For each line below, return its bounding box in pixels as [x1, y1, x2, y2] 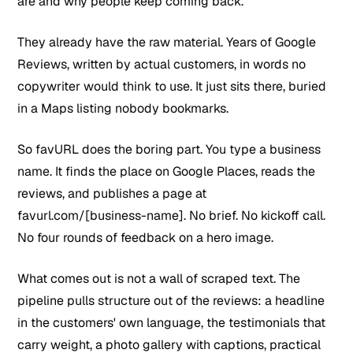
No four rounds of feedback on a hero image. [17, 229, 274, 246]
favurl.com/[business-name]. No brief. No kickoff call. [17, 206, 326, 224]
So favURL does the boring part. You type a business [17, 140, 321, 158]
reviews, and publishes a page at [17, 184, 207, 202]
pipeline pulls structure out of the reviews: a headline [17, 292, 325, 309]
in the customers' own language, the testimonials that [17, 314, 326, 331]
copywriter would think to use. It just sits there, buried [17, 77, 327, 95]
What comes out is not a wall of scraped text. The [17, 269, 301, 287]
